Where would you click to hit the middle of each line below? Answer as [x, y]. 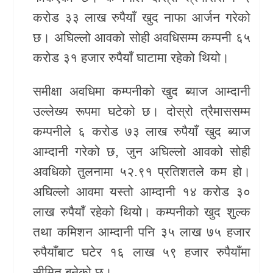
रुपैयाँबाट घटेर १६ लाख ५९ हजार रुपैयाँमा [142, 252]
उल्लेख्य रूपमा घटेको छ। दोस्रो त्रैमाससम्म [142, 111]
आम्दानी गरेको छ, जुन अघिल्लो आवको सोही [142, 151]
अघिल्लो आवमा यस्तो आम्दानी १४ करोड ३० [142, 191]
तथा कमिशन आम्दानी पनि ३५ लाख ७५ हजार [142, 232]
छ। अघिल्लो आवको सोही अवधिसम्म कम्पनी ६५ [142, 37]
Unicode [35, 51]
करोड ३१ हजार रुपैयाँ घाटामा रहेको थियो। [131, 57]
